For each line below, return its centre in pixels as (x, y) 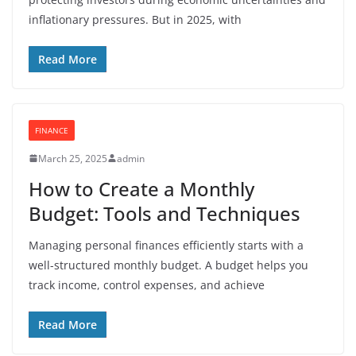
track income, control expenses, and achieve (147, 284)
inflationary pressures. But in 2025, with (135, 19)
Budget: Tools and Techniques (164, 213)
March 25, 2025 (73, 158)
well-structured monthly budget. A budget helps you (168, 265)
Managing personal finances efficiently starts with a (166, 245)
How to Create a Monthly (141, 188)
